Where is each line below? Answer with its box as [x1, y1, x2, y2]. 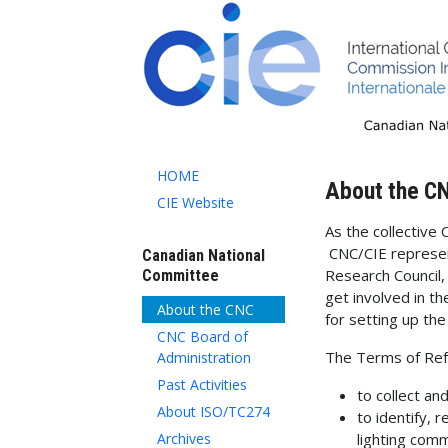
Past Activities [157, 374, 247, 394]
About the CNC [157, 299, 254, 319]
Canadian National [142, 246, 265, 265]
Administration [157, 347, 251, 367]
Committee [142, 266, 219, 285]
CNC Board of [157, 326, 248, 346]
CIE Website [157, 193, 234, 212]
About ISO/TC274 [157, 401, 270, 421]
